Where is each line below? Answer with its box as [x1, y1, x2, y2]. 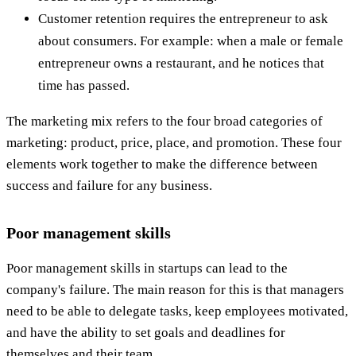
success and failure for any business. [6, 177, 212, 193]
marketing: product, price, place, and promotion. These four [6, 134, 342, 150]
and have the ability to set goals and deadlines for [6, 324, 285, 340]
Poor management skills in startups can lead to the [6, 260, 288, 276]
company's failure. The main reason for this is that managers [6, 281, 344, 297]
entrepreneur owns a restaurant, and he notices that [38, 55, 324, 71]
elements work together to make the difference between [6, 156, 318, 172]
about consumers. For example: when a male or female [38, 33, 343, 48]
